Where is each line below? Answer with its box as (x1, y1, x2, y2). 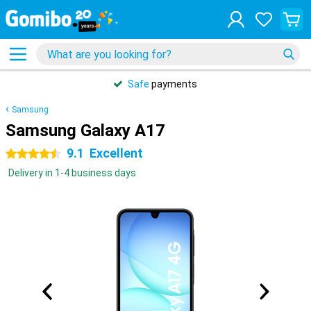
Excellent (90, 146, 143, 160)
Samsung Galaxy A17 (6, 121, 165, 140)
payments (149, 78, 197, 90)
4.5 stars (6, 149, 45, 160)
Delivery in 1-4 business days (8, 167, 136, 178)
